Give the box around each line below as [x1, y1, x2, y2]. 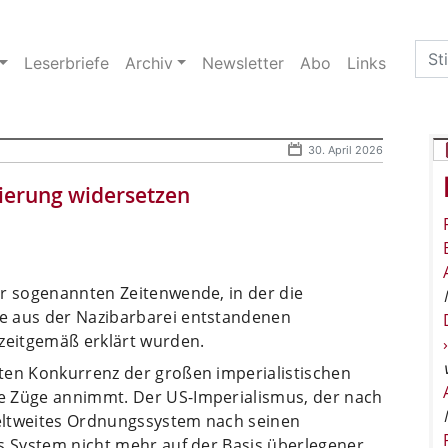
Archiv [124, 52, 173, 73]
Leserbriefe [23, 52, 109, 73]
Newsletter [202, 52, 285, 73]
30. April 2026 [308, 142, 383, 157]
